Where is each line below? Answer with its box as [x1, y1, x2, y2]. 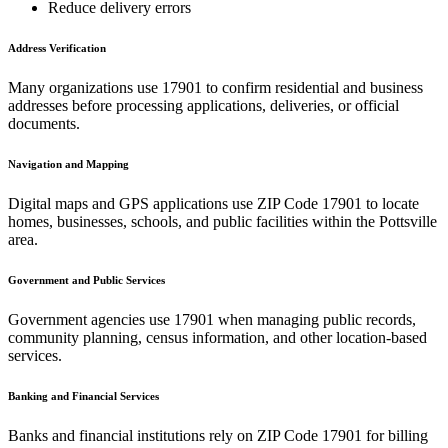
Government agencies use [8, 310, 174, 328]
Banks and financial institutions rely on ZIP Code [8, 426, 322, 444]
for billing [366, 426, 428, 444]
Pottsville [379, 212, 437, 230]
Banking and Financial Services [8, 389, 159, 402]
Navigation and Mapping [8, 157, 129, 170]
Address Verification [8, 41, 106, 54]
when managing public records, [214, 310, 416, 328]
